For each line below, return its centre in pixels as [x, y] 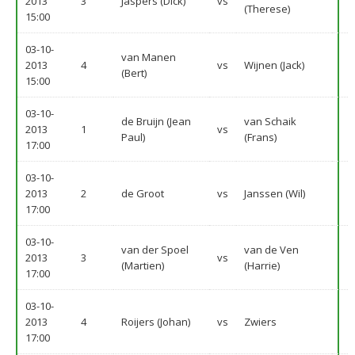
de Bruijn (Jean [156, 121]
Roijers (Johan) [156, 322]
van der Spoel [155, 250]
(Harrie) [262, 265]
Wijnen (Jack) [274, 65]
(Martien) [143, 265]
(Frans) [260, 137]
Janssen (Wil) [275, 193]
